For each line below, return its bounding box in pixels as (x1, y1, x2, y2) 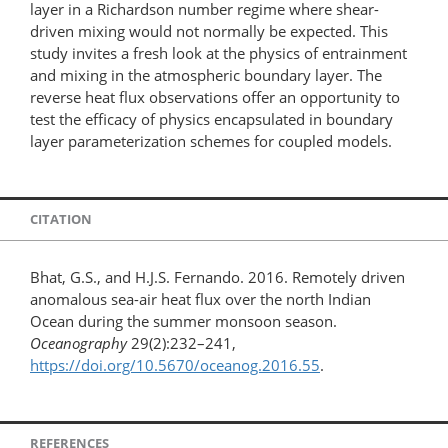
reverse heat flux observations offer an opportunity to (30, 86, 400, 107)
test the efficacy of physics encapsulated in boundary (30, 108, 393, 129)
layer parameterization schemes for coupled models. (30, 130, 392, 151)
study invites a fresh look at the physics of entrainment (30, 42, 407, 63)
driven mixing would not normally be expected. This (30, 20, 388, 41)
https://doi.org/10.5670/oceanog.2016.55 (30, 354, 320, 375)
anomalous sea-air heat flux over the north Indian (30, 288, 371, 309)
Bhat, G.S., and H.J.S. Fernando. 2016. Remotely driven (30, 266, 405, 287)
